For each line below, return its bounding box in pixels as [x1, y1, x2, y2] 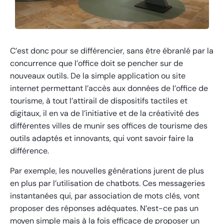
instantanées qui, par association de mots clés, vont [10, 190, 199, 201]
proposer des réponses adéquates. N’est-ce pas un [10, 202, 198, 213]
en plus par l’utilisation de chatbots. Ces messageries [10, 177, 205, 188]
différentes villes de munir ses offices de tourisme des [10, 120, 207, 131]
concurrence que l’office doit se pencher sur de [10, 57, 183, 68]
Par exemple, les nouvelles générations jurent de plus [10, 165, 204, 176]
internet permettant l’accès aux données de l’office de [10, 82, 208, 93]
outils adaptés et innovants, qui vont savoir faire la [10, 132, 193, 143]
